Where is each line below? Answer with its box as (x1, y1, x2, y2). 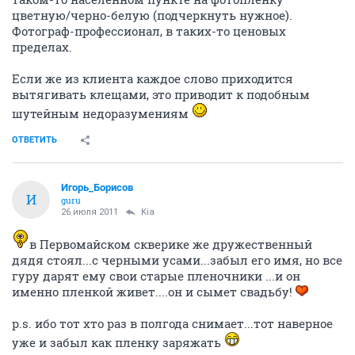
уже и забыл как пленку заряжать (12, 334, 224, 350)
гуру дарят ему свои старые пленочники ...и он (12, 267, 300, 284)
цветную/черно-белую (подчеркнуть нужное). (12, 6, 292, 23)
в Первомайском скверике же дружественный (29, 235, 312, 252)
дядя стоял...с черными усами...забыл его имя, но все (12, 251, 342, 268)
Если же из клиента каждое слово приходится (12, 70, 293, 86)
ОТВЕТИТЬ (12, 134, 57, 145)
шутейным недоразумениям (12, 105, 192, 121)
